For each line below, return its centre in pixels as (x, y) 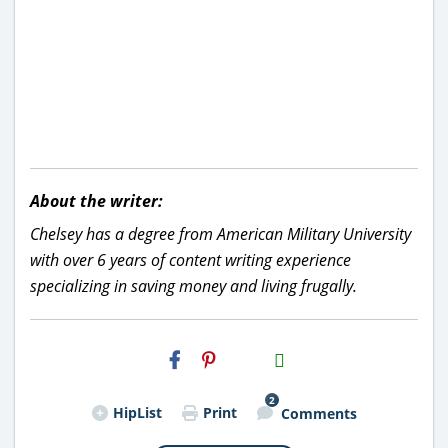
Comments (318, 413)
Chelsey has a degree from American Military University (220, 233)
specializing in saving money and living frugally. (193, 285)
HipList (137, 412)
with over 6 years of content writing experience (190, 259)
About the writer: (96, 200)
